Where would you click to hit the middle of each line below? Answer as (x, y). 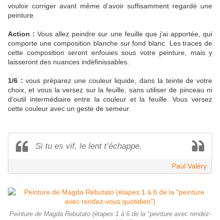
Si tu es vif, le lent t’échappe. (89, 146)
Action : (22, 34)
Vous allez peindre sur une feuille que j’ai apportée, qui (124, 34)
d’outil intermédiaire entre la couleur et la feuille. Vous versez (110, 99)
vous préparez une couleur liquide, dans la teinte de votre (119, 81)
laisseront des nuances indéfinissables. (69, 62)
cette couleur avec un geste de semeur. (69, 109)
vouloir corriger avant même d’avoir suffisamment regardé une (110, 6)
